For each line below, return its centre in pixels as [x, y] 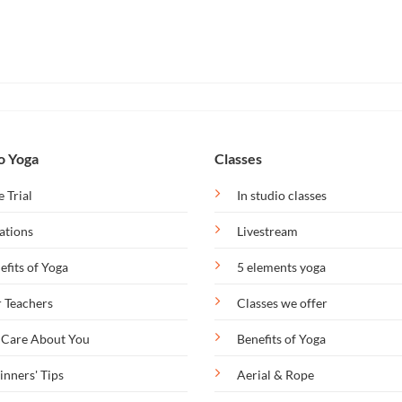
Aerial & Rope [275, 374]
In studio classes [282, 195]
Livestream [267, 231]
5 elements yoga [281, 267]
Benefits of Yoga [281, 338]
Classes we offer [282, 302]
